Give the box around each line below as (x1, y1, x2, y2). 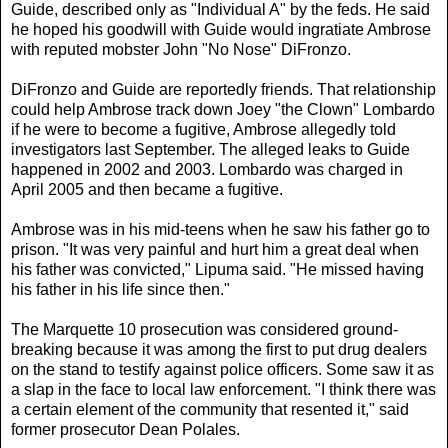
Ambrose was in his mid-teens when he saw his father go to (11, 220, 430, 238)
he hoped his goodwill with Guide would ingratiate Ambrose (11, 20, 431, 38)
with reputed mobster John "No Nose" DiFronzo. (11, 40, 351, 58)
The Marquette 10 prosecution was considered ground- (11, 320, 398, 338)
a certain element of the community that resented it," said (11, 400, 409, 418)
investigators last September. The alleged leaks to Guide (11, 140, 410, 158)
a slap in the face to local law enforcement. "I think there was (11, 380, 436, 398)
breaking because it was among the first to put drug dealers (11, 340, 427, 358)
